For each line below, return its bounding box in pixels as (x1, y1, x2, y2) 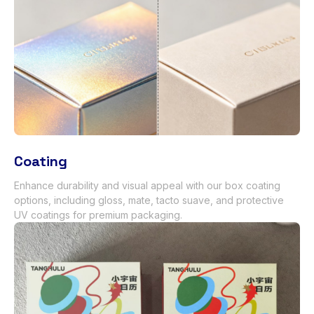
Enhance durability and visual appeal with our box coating (14, 179, 280, 192)
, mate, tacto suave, (123, 194, 216, 207)
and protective (216, 194, 284, 207)
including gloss (54, 194, 123, 207)
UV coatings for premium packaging (14, 209, 180, 221)
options (14, 194, 48, 207)
